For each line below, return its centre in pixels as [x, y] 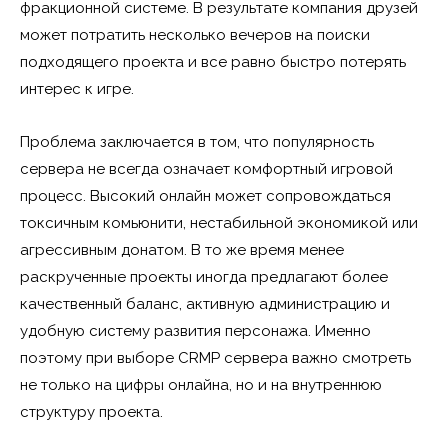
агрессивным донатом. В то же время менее [182, 249]
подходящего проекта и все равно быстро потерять [213, 61]
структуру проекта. [91, 411]
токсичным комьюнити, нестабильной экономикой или [219, 222]
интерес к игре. [77, 88]
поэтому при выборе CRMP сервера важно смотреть [215, 357]
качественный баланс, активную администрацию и [205, 303]
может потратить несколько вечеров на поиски [195, 34]
